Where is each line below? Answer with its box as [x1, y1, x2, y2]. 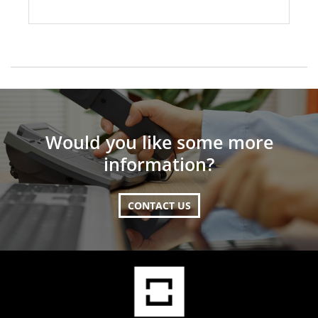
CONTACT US [127, 199, 191, 213]
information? [104, 152, 214, 177]
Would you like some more [45, 130, 273, 155]
